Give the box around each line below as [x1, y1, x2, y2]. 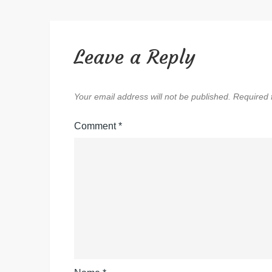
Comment [74, 121, 118, 131]
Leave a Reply [74, 45, 195, 69]
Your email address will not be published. [74, 92, 231, 101]
